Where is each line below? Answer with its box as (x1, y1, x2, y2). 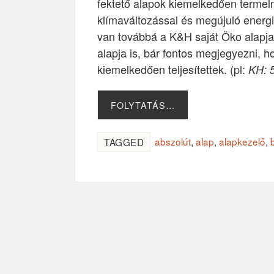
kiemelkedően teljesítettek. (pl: (97, 61, 248, 78)
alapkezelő (219, 135, 265, 149)
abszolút (155, 135, 191, 149)
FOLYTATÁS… (111, 98, 175, 112)
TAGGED (104, 135, 144, 149)
